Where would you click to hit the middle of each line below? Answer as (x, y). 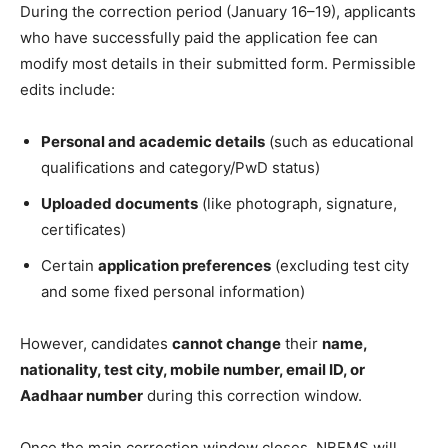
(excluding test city (340, 265)
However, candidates (96, 343)
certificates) (83, 229)
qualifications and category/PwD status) (180, 167)
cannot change (226, 343)
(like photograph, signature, (297, 203)
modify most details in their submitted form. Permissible (218, 63)
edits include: (67, 89)
